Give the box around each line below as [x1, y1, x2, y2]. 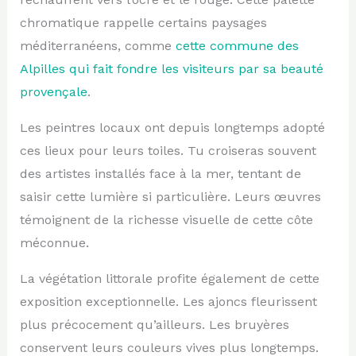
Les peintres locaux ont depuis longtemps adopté [19, 119, 325, 135]
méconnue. [19, 234, 89, 250]
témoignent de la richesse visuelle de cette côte [19, 211, 313, 227]
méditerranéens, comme [19, 37, 176, 53]
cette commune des [175, 37, 299, 53]
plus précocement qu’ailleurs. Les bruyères [19, 316, 289, 332]
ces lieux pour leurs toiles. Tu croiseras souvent [19, 142, 316, 158]
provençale [19, 83, 87, 99]
